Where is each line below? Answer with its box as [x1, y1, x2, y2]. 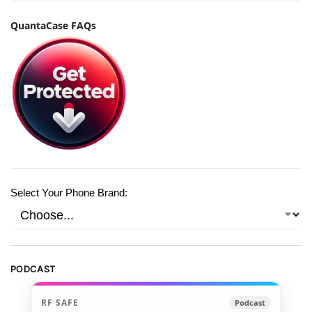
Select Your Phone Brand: [10, 186, 127, 198]
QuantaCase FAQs [10, 18, 96, 32]
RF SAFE [41, 296, 79, 309]
